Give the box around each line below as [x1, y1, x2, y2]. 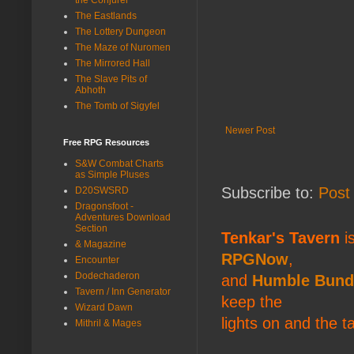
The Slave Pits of [75, 73, 147, 85]
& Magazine [75, 238, 126, 250]
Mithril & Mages [75, 317, 141, 329]
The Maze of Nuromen [75, 41, 171, 53]
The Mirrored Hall [75, 57, 150, 69]
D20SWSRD [75, 184, 129, 196]
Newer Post [225, 124, 275, 136]
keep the [221, 292, 282, 311]
